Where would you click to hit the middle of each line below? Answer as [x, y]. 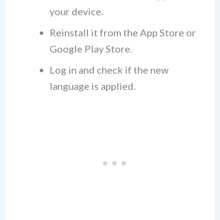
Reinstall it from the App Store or [123, 33]
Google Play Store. [91, 49]
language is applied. [92, 86]
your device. [76, 12]
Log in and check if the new [109, 70]
